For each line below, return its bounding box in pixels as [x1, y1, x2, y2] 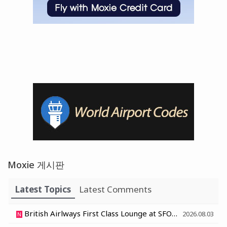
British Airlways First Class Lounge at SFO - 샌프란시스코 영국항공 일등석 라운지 [22, 208, 172, 218]
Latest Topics [15, 183, 71, 195]
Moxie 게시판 [8, 158, 64, 171]
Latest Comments [79, 183, 152, 195]
